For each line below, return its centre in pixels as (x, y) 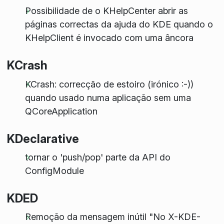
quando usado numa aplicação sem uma (108, 97)
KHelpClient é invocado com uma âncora (109, 38)
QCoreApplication (61, 111)
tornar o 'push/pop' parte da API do (97, 157)
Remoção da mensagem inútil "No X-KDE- (112, 217)
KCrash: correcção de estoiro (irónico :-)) (109, 84)
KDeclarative (43, 138)
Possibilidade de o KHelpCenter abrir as (106, 11)
